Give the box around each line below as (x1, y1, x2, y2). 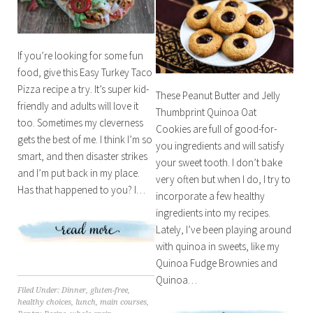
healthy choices (17, 297, 71, 307)
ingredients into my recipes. (156, 205, 271, 219)
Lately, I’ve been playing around (156, 222, 292, 236)
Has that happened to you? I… (17, 182, 145, 196)
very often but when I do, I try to (156, 172, 291, 186)
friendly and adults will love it (17, 99, 138, 112)
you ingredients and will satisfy (156, 138, 285, 152)
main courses (99, 297, 147, 307)
